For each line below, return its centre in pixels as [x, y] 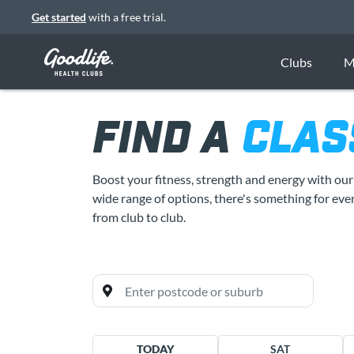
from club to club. [139, 217]
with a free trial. [126, 17]
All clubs [231, 313]
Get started [59, 17]
